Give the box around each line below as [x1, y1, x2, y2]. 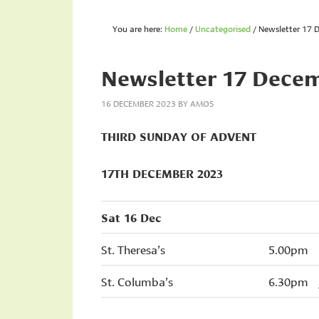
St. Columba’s [101, 273, 173, 289]
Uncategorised [195, 22, 251, 34]
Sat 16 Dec [101, 209, 161, 225]
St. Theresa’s [101, 241, 165, 257]
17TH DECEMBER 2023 [101, 164, 223, 181]
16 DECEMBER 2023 [101, 97, 176, 109]
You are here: [113, 22, 164, 34]
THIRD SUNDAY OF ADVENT [101, 127, 256, 144]
